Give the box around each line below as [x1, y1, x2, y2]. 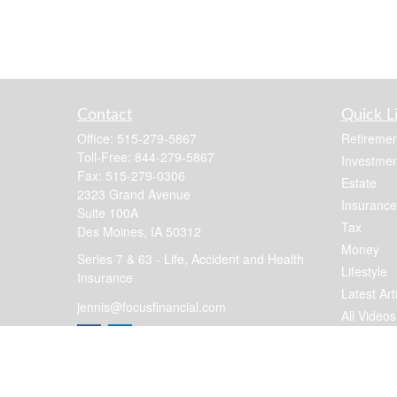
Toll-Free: [77, 147, 135, 166]
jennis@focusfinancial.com [77, 298, 226, 316]
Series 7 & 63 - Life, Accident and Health [77, 249, 304, 268]
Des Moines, [77, 222, 147, 240]
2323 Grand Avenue [77, 184, 191, 203]
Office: [77, 128, 117, 147]
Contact [77, 106, 132, 123]
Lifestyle [340, 261, 387, 280]
